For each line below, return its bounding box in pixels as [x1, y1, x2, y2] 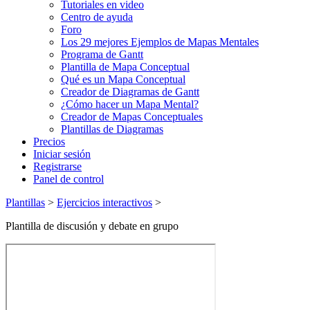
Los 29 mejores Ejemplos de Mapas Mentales [61, 36, 259, 48]
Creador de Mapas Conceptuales [61, 111, 203, 123]
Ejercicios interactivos [57, 197, 152, 209]
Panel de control [33, 173, 104, 185]
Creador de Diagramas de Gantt [61, 86, 199, 98]
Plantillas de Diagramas [61, 123, 163, 136]
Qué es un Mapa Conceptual [61, 73, 185, 86]
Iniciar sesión [33, 148, 91, 161]
